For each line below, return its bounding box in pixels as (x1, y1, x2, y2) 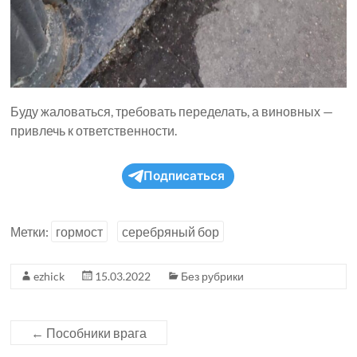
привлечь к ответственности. (10, 123, 178, 139)
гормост (56, 224, 104, 240)
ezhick (33, 269, 65, 284)
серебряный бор (122, 224, 220, 240)
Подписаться (143, 168, 226, 184)
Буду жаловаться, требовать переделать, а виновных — (10, 104, 334, 120)
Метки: (10, 224, 52, 240)
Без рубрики (181, 269, 245, 284)
